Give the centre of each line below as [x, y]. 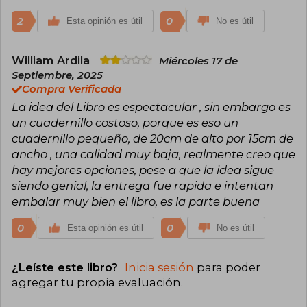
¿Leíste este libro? [66, 267]
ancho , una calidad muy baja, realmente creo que [153, 154]
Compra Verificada [72, 89]
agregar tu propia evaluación [96, 282]
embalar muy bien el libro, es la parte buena [136, 201]
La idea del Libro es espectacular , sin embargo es [151, 107]
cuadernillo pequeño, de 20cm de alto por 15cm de [152, 138]
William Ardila [52, 60]
